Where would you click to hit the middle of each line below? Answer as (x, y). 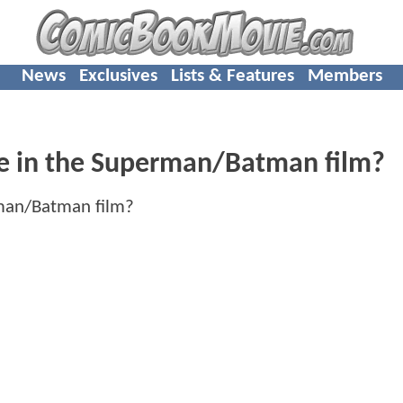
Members (345, 76)
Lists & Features (232, 76)
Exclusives (118, 76)
